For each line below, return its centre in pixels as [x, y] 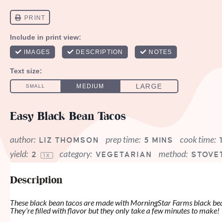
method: [173, 154]
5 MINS [159, 140]
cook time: [198, 139]
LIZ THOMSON [69, 140]
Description [36, 181]
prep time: [123, 139]
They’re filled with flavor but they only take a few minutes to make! [115, 211]
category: [76, 154]
